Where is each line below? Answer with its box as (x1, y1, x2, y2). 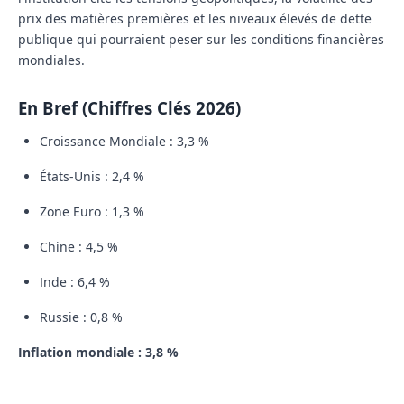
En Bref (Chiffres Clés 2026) (18, 96, 241, 120)
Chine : (40, 238, 82, 256)
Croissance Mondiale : (40, 133, 173, 151)
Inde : (40, 273, 74, 291)
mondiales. (18, 51, 85, 69)
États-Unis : (40, 168, 108, 186)
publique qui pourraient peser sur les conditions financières (18, 31, 384, 49)
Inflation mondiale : (18, 344, 142, 362)
